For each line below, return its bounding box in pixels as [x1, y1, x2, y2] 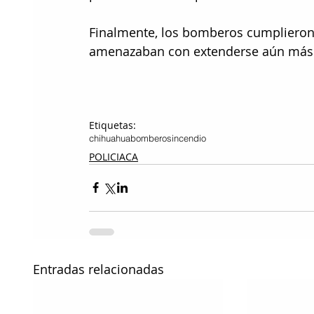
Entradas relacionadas [33, 260, 164, 278]
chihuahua [89, 132, 130, 144]
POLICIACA [89, 149, 138, 163]
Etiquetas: [89, 118, 136, 132]
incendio [172, 132, 206, 144]
